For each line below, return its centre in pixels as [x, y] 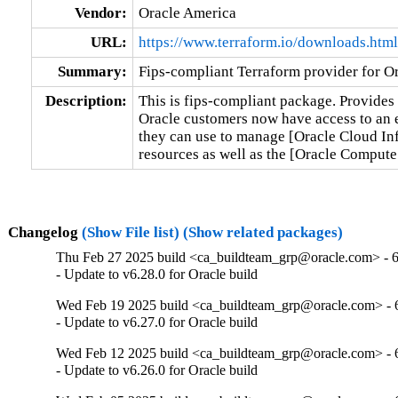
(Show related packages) [263, 232]
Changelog [44, 232]
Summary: [92, 71]
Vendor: [100, 12]
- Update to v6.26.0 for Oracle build [157, 370]
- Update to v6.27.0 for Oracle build [157, 322]
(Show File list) [130, 232]
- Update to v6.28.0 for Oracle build [157, 275]
